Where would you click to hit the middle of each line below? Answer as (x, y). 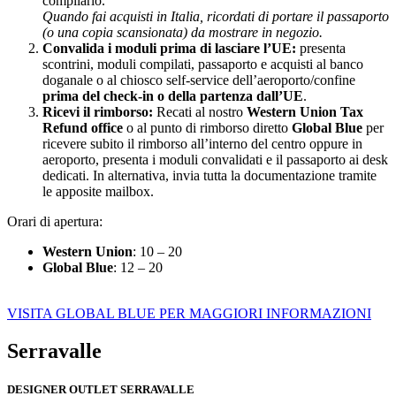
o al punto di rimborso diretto (207, 128)
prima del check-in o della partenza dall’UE (173, 96)
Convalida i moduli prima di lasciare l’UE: (171, 49)
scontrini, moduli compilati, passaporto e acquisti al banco (203, 65)
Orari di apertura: (55, 222)
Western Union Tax (305, 112)
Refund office (83, 128)
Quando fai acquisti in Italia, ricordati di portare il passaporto (216, 17)
